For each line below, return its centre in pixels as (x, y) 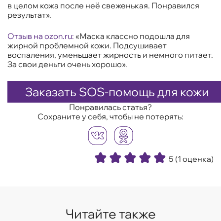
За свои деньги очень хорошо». (67, 64)
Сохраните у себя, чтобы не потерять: (110, 116)
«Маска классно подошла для (132, 36)
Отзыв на (26, 36)
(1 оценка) (194, 159)
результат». (29, 15)
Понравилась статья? (110, 107)
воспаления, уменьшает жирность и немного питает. (110, 55)
